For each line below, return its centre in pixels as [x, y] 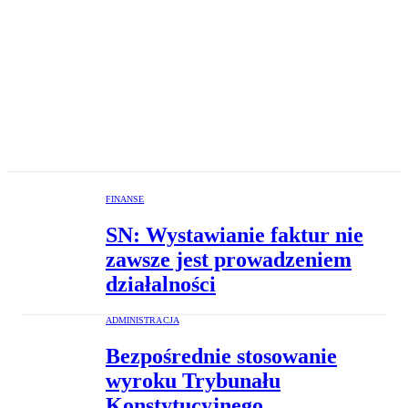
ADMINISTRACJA [143, 320]
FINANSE [125, 199]
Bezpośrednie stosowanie [221, 356]
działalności [161, 285]
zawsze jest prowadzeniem [229, 260]
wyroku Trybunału [193, 380]
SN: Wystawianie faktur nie [235, 235]
